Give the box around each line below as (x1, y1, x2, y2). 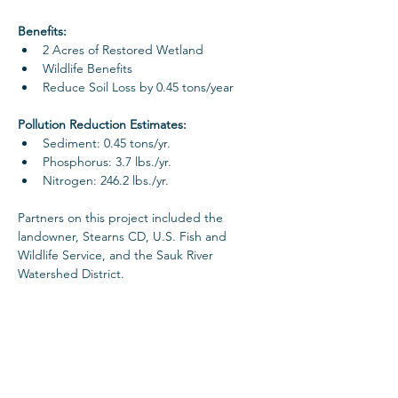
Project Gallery (58, 322, 227, 354)
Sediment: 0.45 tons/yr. (43, 134, 174, 151)
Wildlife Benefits (43, 60, 132, 76)
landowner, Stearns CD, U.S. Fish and (18, 227, 230, 244)
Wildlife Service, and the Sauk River (18, 246, 217, 263)
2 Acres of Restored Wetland (43, 41, 203, 58)
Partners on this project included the (18, 209, 227, 226)
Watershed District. (18, 265, 128, 282)
